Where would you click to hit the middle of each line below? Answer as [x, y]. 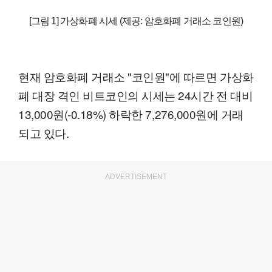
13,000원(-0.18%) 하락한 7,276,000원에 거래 [131, 114]
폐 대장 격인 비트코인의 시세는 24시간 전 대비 [136, 95]
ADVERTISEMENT [136, 177]
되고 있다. [44, 133]
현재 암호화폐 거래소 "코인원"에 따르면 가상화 [136, 76]
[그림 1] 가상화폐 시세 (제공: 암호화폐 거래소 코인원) [136, 21]
